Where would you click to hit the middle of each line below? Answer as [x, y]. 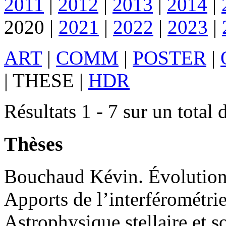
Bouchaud [44, 177]
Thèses [34, 144]
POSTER [169, 58]
